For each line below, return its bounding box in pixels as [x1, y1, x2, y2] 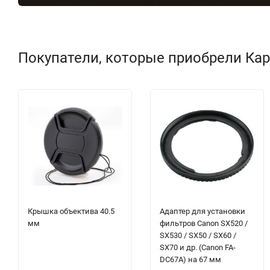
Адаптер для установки [160, 207, 245, 216]
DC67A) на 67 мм [160, 255, 221, 265]
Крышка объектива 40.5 [28, 207, 115, 216]
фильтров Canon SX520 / [160, 219, 248, 228]
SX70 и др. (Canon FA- [160, 243, 236, 253]
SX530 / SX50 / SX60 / [160, 231, 236, 240]
